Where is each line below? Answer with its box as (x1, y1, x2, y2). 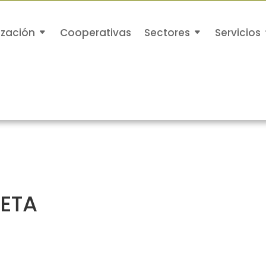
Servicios (215, 26, 261, 40)
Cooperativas (60, 26, 132, 40)
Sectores (144, 26, 191, 40)
